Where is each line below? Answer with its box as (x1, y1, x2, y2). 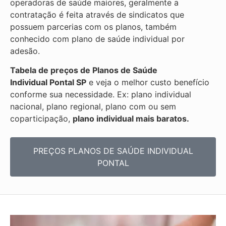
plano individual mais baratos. (73, 114, 189, 124)
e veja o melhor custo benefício (86, 77, 209, 88)
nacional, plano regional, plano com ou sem (10, 101, 176, 112)
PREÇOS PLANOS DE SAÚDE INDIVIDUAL (33, 145, 193, 156)
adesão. (10, 46, 40, 56)
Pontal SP (49, 77, 86, 88)
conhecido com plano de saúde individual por (10, 34, 185, 44)
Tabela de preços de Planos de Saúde (10, 65, 157, 76)
